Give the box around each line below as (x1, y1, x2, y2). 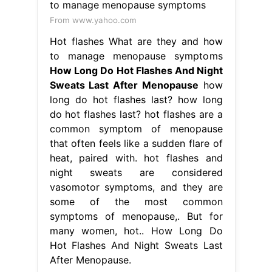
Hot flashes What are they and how (49, 35, 223, 47)
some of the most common (49, 195, 223, 208)
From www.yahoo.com (49, 15, 137, 25)
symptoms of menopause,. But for (49, 209, 223, 222)
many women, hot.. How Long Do (49, 224, 223, 237)
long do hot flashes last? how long (49, 93, 223, 106)
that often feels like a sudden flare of (49, 137, 223, 149)
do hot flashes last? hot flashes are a (49, 107, 223, 120)
